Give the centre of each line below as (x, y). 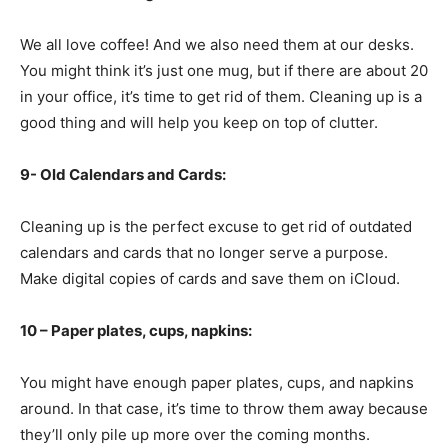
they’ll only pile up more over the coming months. (195, 434)
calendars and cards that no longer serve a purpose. (204, 252)
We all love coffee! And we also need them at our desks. (217, 44)
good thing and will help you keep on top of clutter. (199, 122)
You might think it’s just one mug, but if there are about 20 (224, 70)
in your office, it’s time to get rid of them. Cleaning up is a (221, 96)
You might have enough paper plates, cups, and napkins (217, 382)
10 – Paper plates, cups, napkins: (136, 330)
